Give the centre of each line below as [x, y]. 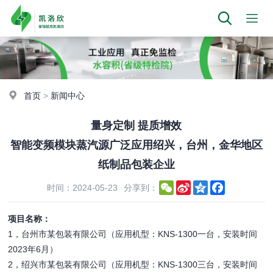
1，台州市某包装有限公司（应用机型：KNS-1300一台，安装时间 [133, 234]
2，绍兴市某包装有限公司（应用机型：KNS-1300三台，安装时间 [133, 264]
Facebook [244, 185]
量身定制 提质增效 [136, 126]
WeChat [189, 185]
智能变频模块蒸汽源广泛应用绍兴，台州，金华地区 [136, 145]
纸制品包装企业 [136, 165]
